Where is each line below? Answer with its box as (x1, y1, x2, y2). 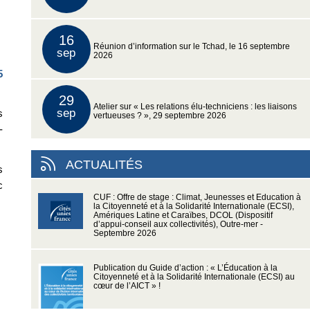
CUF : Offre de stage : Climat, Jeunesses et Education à (93, 193, 301, 202)
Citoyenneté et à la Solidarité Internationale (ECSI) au (93, 273, 295, 282)
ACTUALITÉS (65, 158, 143, 172)
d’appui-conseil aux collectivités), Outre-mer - (93, 220, 263, 229)
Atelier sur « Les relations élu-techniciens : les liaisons (93, 102, 297, 111)
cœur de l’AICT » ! (93, 282, 161, 291)
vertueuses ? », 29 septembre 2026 (93, 111, 226, 120)
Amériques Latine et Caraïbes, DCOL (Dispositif (93, 211, 273, 220)
